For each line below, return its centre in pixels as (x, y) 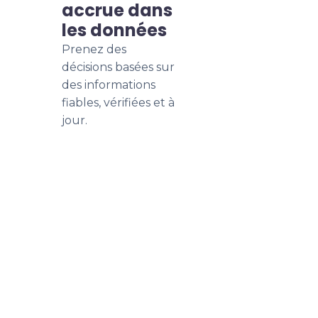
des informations (109, 85)
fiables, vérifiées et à (118, 103)
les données (114, 30)
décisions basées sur (118, 67)
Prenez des (94, 49)
